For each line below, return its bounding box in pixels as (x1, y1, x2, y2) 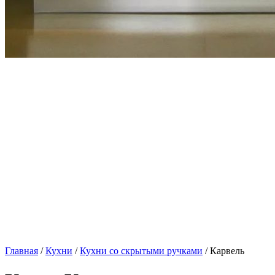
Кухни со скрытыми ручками (80, 246, 203, 256)
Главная (5, 246, 38, 256)
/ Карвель (203, 246, 244, 256)
